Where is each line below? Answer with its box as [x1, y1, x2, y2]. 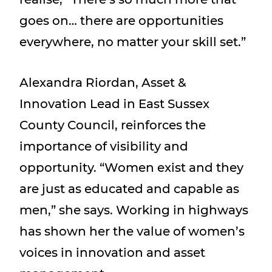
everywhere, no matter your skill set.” [19, 35, 246, 49]
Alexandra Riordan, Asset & [19, 75, 186, 90]
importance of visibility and [19, 139, 188, 154]
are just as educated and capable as [19, 182, 239, 196]
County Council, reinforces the [19, 118, 206, 132]
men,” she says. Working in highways [19, 203, 248, 217]
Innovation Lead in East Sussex [19, 97, 209, 111]
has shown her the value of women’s [19, 224, 245, 239]
